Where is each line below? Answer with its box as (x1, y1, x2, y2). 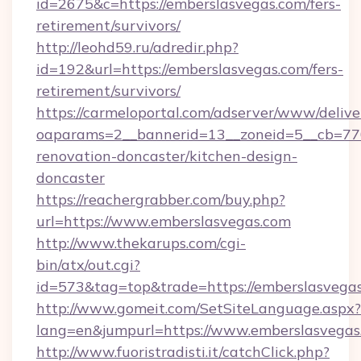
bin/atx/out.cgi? (36, 255, 140, 274)
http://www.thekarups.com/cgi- (36, 234, 246, 252)
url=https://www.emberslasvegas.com (36, 212, 291, 230)
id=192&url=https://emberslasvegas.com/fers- (36, 60, 343, 78)
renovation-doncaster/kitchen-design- (36, 147, 297, 165)
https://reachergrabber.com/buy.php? (36, 190, 285, 209)
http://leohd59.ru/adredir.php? (36, 38, 239, 56)
